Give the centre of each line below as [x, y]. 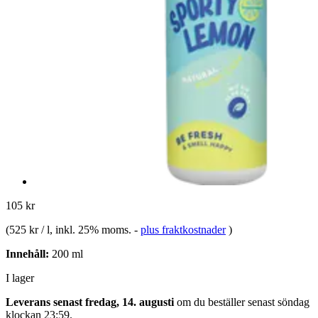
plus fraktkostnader [183, 229]
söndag [294, 302]
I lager [20, 278]
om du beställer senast [226, 302]
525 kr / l [29, 229]
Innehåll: [27, 253]
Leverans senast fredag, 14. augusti [90, 302]
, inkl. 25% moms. [92, 229]
